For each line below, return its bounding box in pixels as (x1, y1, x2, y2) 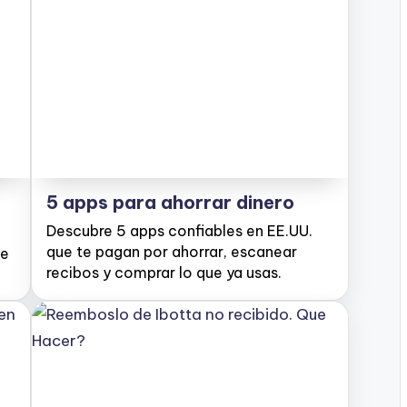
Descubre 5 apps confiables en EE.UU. (46, 222, 313, 240)
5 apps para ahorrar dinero (46, 191, 294, 213)
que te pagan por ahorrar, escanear (46, 243, 297, 261)
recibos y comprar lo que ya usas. (46, 263, 282, 282)
